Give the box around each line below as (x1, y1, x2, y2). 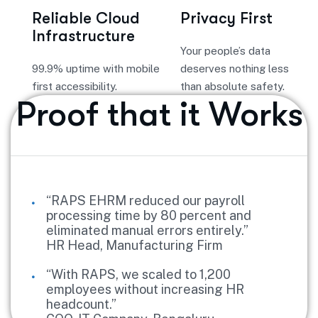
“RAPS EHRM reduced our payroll (46, 193, 245, 208)
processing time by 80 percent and (46, 208, 251, 223)
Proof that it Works (15, 95, 303, 134)
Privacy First (180, 9, 273, 27)
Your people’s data (180, 45, 270, 57)
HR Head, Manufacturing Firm (46, 238, 223, 253)
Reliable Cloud (32, 9, 140, 27)
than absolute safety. (180, 80, 285, 92)
